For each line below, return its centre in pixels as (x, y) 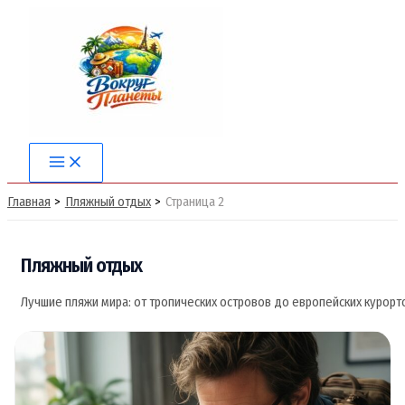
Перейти (30, 17)
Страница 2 (194, 202)
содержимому (46, 61)
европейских (325, 301)
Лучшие (42, 301)
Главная (29, 202)
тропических (182, 301)
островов (244, 301)
